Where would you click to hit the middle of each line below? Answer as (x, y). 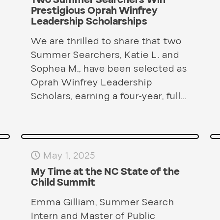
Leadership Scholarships (89, 22)
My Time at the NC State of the (105, 172)
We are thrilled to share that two (106, 41)
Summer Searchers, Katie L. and (105, 55)
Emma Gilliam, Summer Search (102, 203)
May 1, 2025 (69, 156)
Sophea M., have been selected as (109, 69)
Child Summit (63, 183)
